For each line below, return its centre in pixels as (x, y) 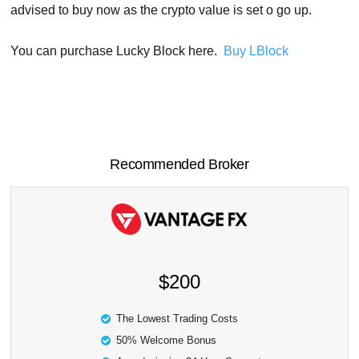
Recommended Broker (179, 165)
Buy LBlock (256, 51)
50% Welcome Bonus (166, 341)
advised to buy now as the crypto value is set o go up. (161, 10)
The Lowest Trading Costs (177, 319)
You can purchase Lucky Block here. (117, 51)
